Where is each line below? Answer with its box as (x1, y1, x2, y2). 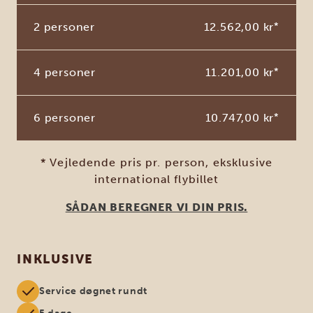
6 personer (34, 110, 96, 124)
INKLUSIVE (17, 251, 94, 267)
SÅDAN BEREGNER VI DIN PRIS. (65, 200, 248, 214)
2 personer (34, 20, 95, 34)
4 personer (34, 65, 96, 79)
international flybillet (94, 172, 219, 186)
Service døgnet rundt (39, 284, 147, 297)
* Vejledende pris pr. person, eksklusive (41, 155, 272, 169)
